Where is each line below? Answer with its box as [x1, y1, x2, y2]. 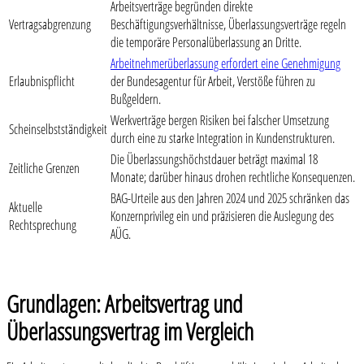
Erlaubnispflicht [9, 72, 75, 91]
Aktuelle [9, 198, 42, 217]
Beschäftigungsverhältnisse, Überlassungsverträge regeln [110, 15, 346, 34]
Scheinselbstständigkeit [9, 120, 107, 139]
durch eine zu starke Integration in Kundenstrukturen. [110, 129, 335, 148]
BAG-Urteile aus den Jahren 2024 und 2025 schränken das [110, 189, 349, 208]
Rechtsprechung [9, 216, 76, 235]
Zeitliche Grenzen [9, 159, 80, 178]
